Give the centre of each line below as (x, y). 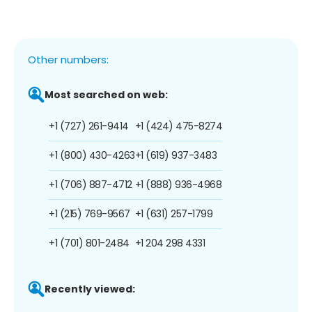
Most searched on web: (106, 94)
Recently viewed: (90, 289)
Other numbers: (68, 59)
